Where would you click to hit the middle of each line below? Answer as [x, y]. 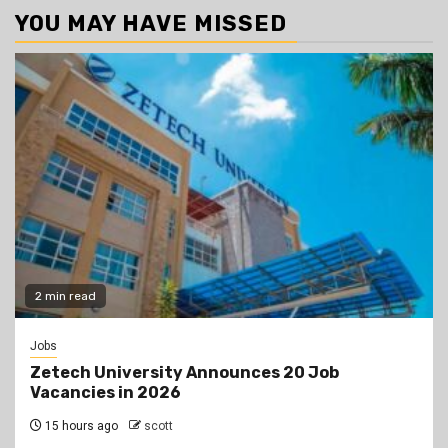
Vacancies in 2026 [105, 393]
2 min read [65, 296]
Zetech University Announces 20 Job [184, 373]
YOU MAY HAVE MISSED [151, 24]
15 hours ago [80, 426]
